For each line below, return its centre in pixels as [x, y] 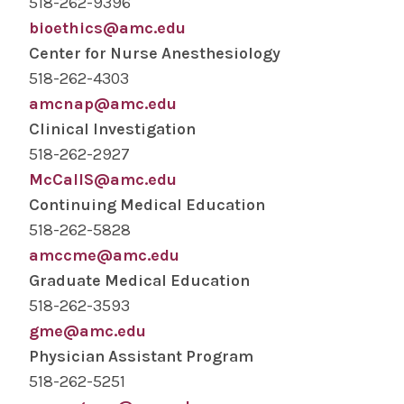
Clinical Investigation [112, 129]
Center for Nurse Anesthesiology [155, 53]
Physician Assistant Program [141, 356]
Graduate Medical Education [139, 280]
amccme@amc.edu [104, 255]
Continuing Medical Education [147, 205]
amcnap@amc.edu [103, 104]
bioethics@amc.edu [107, 28]
